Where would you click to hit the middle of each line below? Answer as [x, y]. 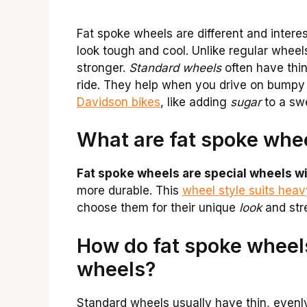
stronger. [103, 67]
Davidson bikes [119, 102]
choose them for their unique [158, 208]
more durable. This [130, 191]
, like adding [195, 102]
